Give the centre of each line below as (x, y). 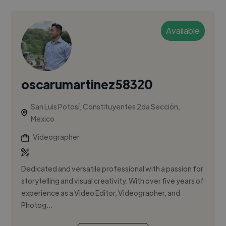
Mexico (43, 119)
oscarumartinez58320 (87, 84)
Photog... (37, 205)
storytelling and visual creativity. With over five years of (113, 181)
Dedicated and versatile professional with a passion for (112, 169)
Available (183, 31)
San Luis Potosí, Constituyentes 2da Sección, (106, 107)
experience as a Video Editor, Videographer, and (101, 193)
